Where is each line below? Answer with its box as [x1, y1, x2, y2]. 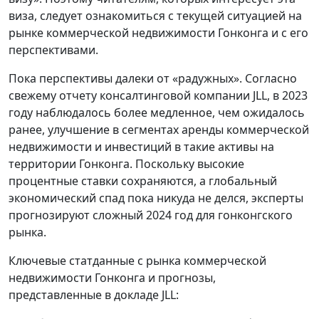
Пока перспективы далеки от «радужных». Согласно [9, 70, 297, 86]
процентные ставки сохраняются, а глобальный [9, 172, 277, 189]
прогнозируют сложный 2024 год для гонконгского [9, 206, 293, 223]
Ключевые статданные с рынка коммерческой [9, 252, 266, 268]
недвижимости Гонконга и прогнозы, [9, 269, 216, 286]
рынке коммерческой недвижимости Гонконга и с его [9, 24, 308, 41]
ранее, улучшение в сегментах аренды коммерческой [9, 121, 309, 137]
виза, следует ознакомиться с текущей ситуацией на [9, 7, 302, 23]
